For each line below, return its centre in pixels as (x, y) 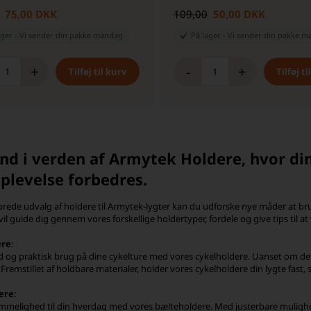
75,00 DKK (31, 14)
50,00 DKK (239, 14)
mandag (108, 35)
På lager (205, 35)
